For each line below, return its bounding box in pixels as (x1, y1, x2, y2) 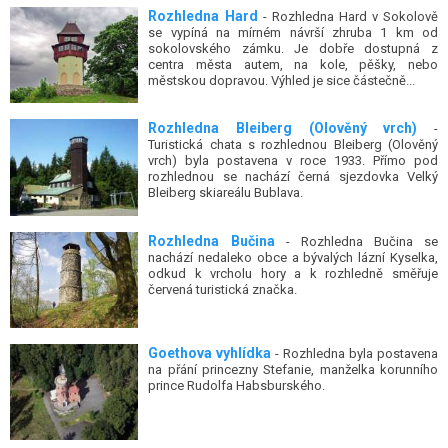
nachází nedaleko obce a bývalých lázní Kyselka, (148, 249, 438, 265)
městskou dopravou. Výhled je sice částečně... (148, 72, 416, 88)
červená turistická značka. (148, 281, 298, 297)
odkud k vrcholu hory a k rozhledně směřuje (148, 265, 438, 281)
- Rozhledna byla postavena (271, 345, 439, 361)
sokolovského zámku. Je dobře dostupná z (148, 40, 438, 56)
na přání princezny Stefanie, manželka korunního (148, 361, 438, 377)
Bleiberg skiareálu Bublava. (148, 185, 304, 201)
